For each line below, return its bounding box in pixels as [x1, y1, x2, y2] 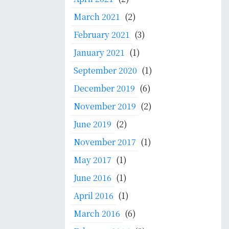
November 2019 [74, 100, 136, 112]
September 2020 [74, 64, 137, 76]
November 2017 [74, 136, 136, 148]
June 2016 [74, 172, 111, 184]
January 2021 [74, 47, 125, 58]
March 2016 [74, 208, 120, 219]
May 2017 [74, 154, 111, 166]
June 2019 [74, 118, 111, 130]
